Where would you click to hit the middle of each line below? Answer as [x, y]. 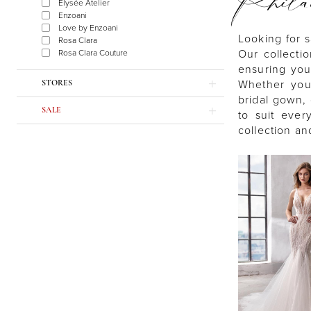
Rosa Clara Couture [93, 53]
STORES [57, 83]
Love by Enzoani [88, 28]
